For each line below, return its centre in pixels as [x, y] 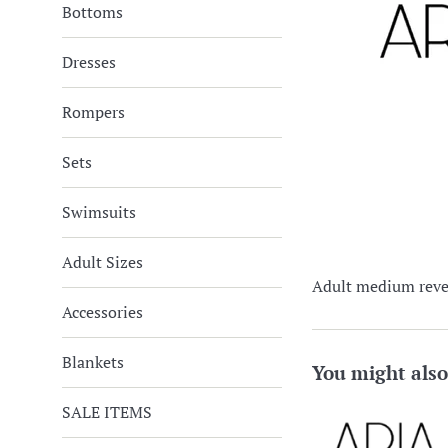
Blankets [93, 362]
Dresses [89, 62]
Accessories [102, 312]
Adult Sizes [102, 262]
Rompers [93, 112]
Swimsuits [99, 212]
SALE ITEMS [107, 412]
